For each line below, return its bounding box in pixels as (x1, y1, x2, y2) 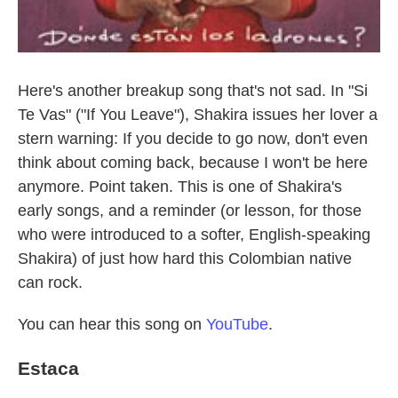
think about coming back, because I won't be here (18, 154, 368, 171)
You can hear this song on (18, 315, 206, 333)
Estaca (18, 358, 79, 378)
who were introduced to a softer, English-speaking (18, 226, 370, 243)
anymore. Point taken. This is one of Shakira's (18, 178, 342, 195)
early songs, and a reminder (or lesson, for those (18, 202, 362, 219)
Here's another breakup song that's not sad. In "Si (18, 82, 368, 99)
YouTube (206, 315, 268, 333)
